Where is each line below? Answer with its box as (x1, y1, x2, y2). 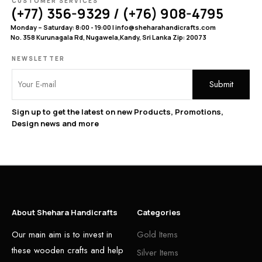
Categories (137, 206, 181, 218)
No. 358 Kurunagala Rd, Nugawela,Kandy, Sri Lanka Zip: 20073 (11, 32, 206, 42)
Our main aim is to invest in (12, 227, 112, 241)
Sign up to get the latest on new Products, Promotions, (12, 106, 223, 117)
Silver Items (137, 246, 178, 259)
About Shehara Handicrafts (12, 206, 118, 218)
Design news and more (12, 118, 99, 129)
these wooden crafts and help (12, 243, 123, 257)
